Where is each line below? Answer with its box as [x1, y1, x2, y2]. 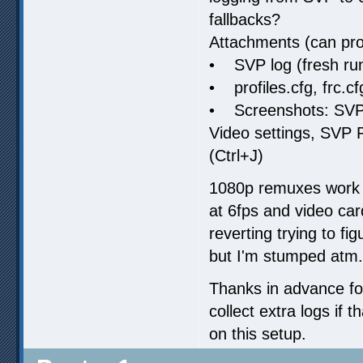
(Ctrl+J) [209, 146, 263, 164]
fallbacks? [209, 10, 280, 28]
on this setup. [209, 324, 306, 343]
